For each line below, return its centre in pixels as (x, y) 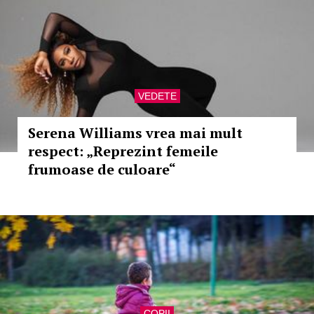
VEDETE (157, 96)
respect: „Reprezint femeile (123, 151)
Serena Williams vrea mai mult (135, 133)
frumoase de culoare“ (102, 169)
